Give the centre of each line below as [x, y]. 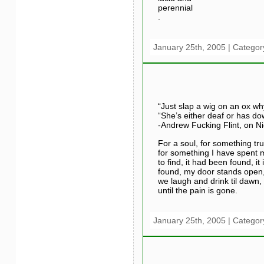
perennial [175, 7]
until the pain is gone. [197, 190]
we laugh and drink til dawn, [209, 181]
